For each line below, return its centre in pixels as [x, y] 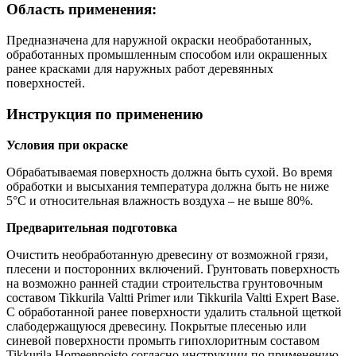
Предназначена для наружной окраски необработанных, [159, 41]
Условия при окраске [67, 145]
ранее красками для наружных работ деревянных [140, 69]
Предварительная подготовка [92, 227]
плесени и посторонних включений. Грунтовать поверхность [173, 269]
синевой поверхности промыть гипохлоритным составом [163, 340]
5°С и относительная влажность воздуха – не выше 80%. [160, 200]
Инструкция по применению [105, 114]
